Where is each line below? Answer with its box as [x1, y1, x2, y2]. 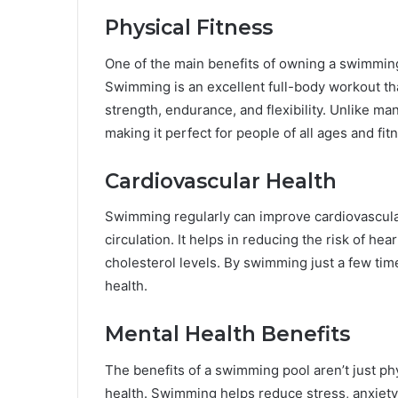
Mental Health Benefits [105, 322, 350, 347]
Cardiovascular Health [105, 168, 337, 194]
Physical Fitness [105, 15, 273, 41]
